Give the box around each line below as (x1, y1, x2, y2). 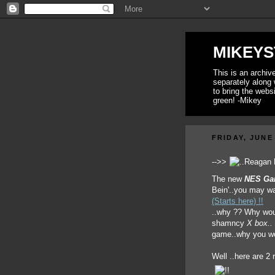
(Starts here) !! (212, 196, 263, 206)
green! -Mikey (213, 96, 261, 105)
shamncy (212, 219, 247, 228)
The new (212, 174, 244, 184)
